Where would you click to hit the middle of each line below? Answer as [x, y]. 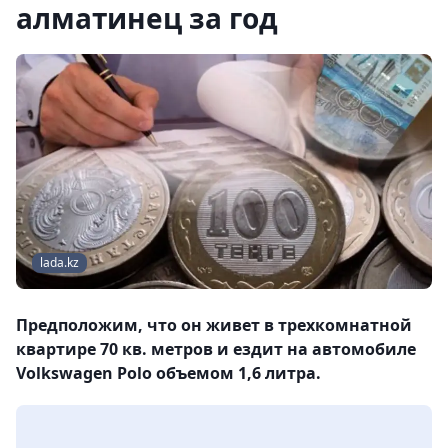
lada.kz [59, 263]
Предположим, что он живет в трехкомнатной [214, 325]
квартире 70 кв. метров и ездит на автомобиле [216, 349]
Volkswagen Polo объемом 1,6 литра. [168, 373]
